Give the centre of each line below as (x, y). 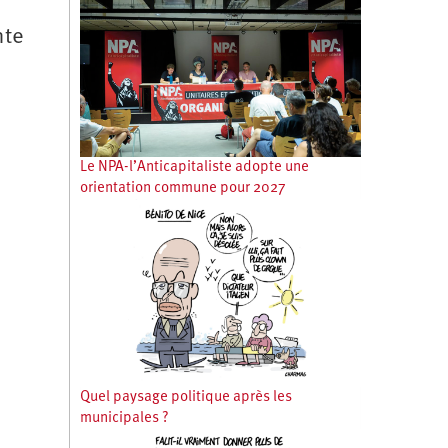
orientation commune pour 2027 (182, 189)
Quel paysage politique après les (185, 398)
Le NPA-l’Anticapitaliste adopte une (194, 168)
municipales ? (124, 419)
